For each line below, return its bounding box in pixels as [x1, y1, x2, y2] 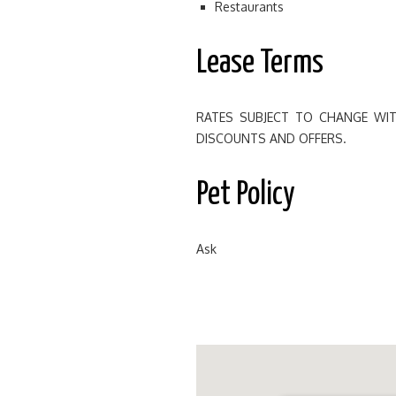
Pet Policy [196, 179, 295, 211]
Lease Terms [196, 48, 324, 80]
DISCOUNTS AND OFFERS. [196, 131, 346, 146]
